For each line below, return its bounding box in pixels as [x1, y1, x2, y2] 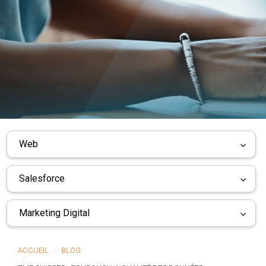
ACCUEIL [18, 246, 49, 255]
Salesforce [19, 173, 65, 184]
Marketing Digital [19, 207, 90, 218]
